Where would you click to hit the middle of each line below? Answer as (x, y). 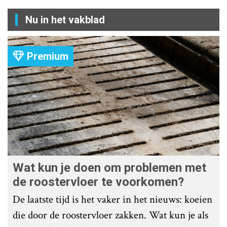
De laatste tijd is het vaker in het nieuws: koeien (112, 199)
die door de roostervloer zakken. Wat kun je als (110, 215)
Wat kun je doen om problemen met (109, 167)
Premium (46, 56)
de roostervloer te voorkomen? (98, 182)
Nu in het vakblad (65, 20)
